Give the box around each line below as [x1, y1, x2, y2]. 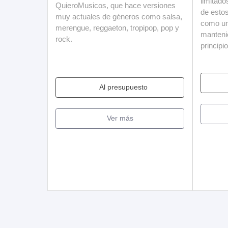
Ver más [106, 114, 133, 123]
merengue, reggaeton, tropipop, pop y [55, 23, 179, 32]
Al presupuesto [99, 83, 148, 92]
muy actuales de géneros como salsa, [55, 12, 182, 21]
